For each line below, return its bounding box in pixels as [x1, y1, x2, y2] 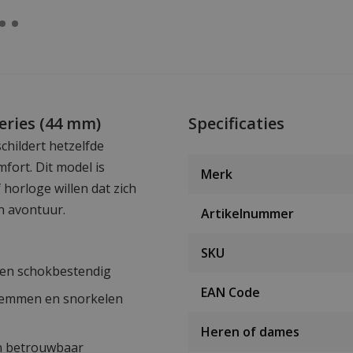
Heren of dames [201, 322, 299, 340]
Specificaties [188, 112, 284, 134]
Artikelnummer [201, 204, 294, 222]
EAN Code [201, 283, 260, 301]
